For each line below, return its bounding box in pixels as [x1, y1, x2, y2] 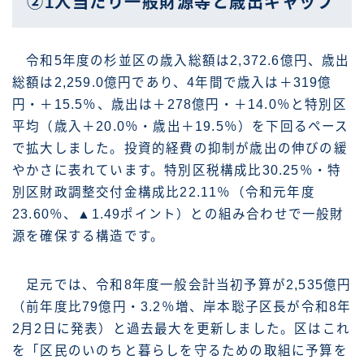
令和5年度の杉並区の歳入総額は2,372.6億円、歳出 [12, 54, 350, 68]
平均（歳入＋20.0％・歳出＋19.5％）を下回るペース [12, 119, 349, 134]
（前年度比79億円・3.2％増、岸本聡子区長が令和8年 [12, 300, 352, 314]
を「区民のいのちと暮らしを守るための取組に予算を [12, 344, 348, 358]
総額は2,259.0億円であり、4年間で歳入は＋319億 [12, 76, 332, 90]
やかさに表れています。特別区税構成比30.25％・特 [12, 163, 342, 178]
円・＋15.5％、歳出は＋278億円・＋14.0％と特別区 [12, 97, 347, 112]
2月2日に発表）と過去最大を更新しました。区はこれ [12, 322, 351, 336]
